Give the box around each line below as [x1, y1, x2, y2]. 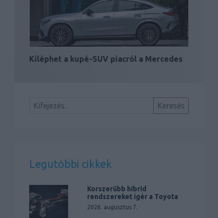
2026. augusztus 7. [87, 203, 138, 210]
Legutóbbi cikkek [29, 157, 112, 170]
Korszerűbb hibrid [87, 184, 147, 193]
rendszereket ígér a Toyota [87, 192, 179, 200]
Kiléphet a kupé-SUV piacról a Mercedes [29, 54, 182, 64]
